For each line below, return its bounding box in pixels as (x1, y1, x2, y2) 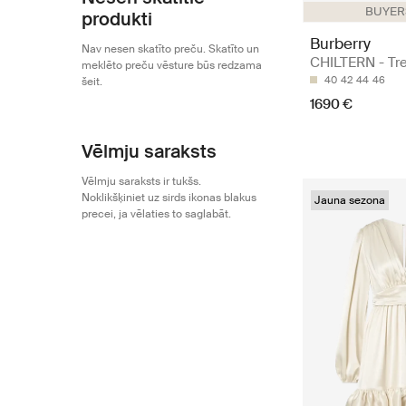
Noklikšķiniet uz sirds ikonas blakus (82, 190, 256, 205)
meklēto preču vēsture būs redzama (82, 58, 262, 72)
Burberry (310, 33, 371, 53)
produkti (82, 7, 152, 31)
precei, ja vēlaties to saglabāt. (82, 207, 231, 221)
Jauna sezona (314, 192, 385, 208)
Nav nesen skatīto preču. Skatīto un (82, 42, 259, 56)
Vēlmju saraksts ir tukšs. (82, 174, 201, 188)
